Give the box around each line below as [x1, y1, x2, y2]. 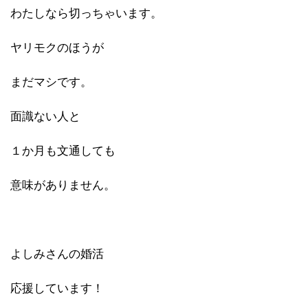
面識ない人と [10, 109, 80, 123]
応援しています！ [10, 281, 104, 295]
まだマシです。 [10, 75, 92, 89]
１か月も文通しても [10, 144, 115, 157]
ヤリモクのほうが [10, 41, 104, 54]
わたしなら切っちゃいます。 [10, 6, 162, 20]
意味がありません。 [10, 178, 115, 192]
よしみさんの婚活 [10, 247, 104, 261]
